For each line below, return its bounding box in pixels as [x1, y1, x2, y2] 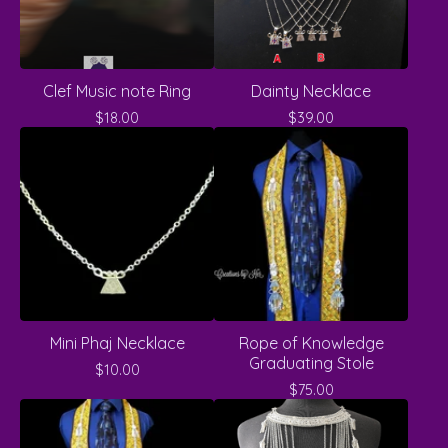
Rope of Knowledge [238, 333, 384, 353]
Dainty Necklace [251, 81, 371, 101]
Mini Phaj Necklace [49, 333, 185, 353]
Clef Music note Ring [43, 81, 191, 101]
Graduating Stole [248, 353, 374, 373]
